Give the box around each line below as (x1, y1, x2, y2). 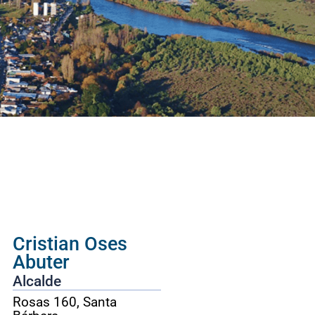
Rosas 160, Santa (12, 294, 117, 311)
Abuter (12, 251, 70, 274)
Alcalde (12, 273, 61, 290)
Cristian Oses (12, 233, 127, 255)
